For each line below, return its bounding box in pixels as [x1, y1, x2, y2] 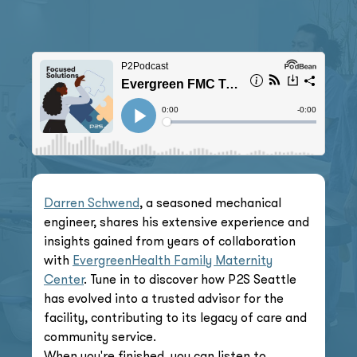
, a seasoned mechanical [139, 194, 281, 210]
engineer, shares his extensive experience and [44, 214, 309, 229]
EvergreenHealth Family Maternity [73, 252, 273, 268]
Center [44, 271, 84, 287]
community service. [44, 328, 156, 344]
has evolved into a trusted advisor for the [44, 290, 284, 306]
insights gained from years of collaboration [44, 233, 296, 249]
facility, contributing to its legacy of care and [44, 309, 307, 325]
